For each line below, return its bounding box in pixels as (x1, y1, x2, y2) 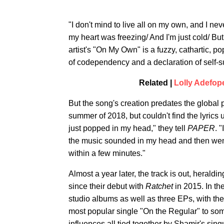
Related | (138, 78, 174, 87)
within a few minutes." (68, 149, 145, 157)
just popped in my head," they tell (68, 124, 187, 132)
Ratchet (145, 182, 173, 190)
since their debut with (68, 182, 145, 190)
